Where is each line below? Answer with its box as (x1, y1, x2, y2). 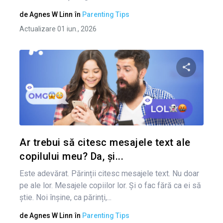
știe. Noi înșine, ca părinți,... (19, 193, 111, 202)
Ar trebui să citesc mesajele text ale (19, 136, 191, 148)
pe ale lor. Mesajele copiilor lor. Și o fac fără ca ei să (19, 181, 201, 190)
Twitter (185, 127, 203, 133)
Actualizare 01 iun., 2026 (19, 25, 97, 33)
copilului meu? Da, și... (19, 150, 123, 162)
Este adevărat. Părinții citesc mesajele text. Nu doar (19, 169, 199, 178)
